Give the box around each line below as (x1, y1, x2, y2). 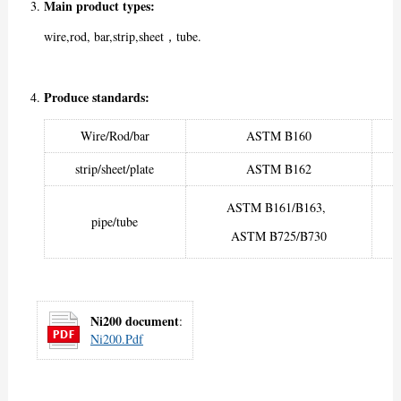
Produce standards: (43, 88, 149, 107)
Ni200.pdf (90, 330, 143, 348)
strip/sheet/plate (75, 160, 155, 178)
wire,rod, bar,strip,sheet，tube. (43, 28, 201, 46)
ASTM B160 (245, 127, 311, 145)
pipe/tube (91, 213, 139, 231)
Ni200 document (90, 311, 179, 331)
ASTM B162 (245, 160, 311, 178)
